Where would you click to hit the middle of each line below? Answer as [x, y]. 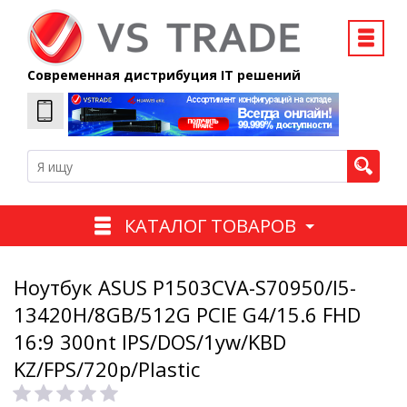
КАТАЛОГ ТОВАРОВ [210, 225]
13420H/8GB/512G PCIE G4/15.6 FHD [187, 315]
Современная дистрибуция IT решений [164, 75]
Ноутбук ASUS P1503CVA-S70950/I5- [185, 288]
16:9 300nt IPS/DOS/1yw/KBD [150, 342]
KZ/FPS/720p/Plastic [107, 369]
